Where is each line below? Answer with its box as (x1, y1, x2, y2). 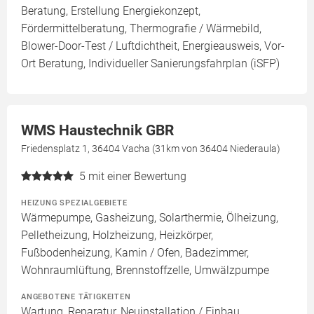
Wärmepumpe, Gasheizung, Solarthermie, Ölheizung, (21, 211, 278, 224)
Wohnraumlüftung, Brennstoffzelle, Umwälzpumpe (21, 264, 269, 277)
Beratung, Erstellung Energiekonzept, (21, 4, 200, 18)
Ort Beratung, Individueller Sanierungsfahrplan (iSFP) (21, 57, 280, 70)
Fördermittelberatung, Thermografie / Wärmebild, (21, 22, 261, 35)
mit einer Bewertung (88, 170, 186, 183)
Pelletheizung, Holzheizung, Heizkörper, (21, 228, 213, 242)
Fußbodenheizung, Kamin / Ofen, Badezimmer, (21, 246, 249, 259)
